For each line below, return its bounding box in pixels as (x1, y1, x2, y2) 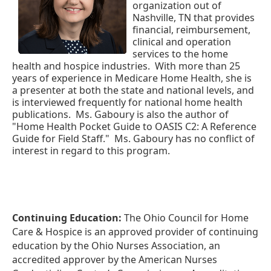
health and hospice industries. (12, 59, 150, 73)
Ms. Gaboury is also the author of (73, 107, 229, 121)
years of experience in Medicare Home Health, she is (12, 71, 252, 85)
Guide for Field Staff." (12, 131, 109, 145)
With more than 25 (152, 59, 240, 73)
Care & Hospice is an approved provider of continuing (12, 224, 258, 238)
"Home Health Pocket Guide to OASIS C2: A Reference (12, 119, 256, 133)
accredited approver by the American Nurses (12, 252, 217, 266)
